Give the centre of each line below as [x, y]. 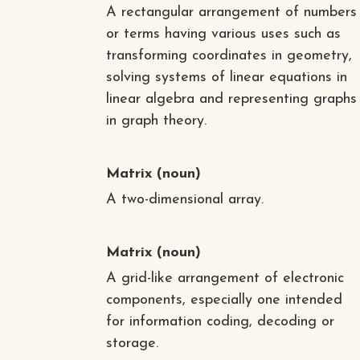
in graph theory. [156, 121]
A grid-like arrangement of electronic [225, 278]
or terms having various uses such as [223, 34]
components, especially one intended [224, 300]
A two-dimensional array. [184, 199]
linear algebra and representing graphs [231, 99]
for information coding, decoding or [220, 321]
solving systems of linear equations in [226, 77]
